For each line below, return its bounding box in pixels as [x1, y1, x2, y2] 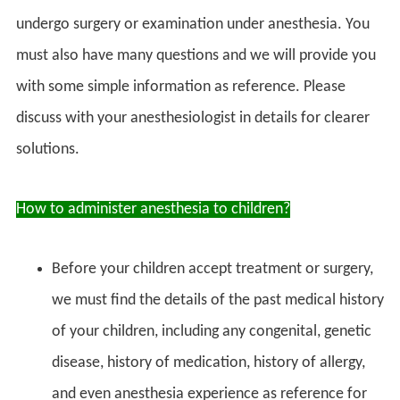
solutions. [16, 140, 79, 158]
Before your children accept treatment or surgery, [52, 260, 373, 278]
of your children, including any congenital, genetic [52, 322, 371, 340]
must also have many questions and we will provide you [16, 46, 376, 64]
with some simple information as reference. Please [16, 78, 346, 96]
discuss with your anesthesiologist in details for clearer [16, 109, 370, 127]
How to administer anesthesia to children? [15, 200, 290, 218]
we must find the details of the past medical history [52, 291, 384, 309]
